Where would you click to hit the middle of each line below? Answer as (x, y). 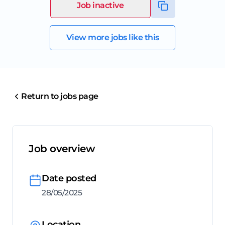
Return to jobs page (60, 96)
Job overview (62, 149)
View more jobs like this (113, 38)
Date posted (69, 179)
